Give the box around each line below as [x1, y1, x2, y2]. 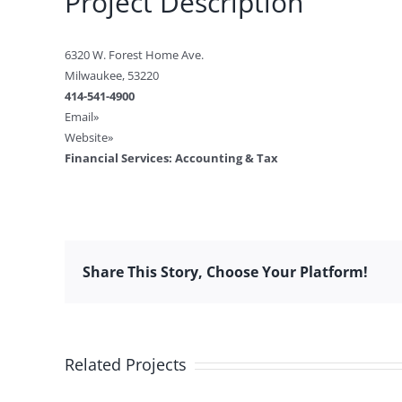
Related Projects [65, 354, 187, 375]
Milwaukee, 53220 [65, 67, 159, 83]
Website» [65, 129, 113, 145]
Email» [65, 109, 99, 125]
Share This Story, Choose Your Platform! [83, 261, 368, 282]
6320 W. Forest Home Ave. [65, 47, 204, 63]
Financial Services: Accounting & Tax [65, 150, 278, 166]
